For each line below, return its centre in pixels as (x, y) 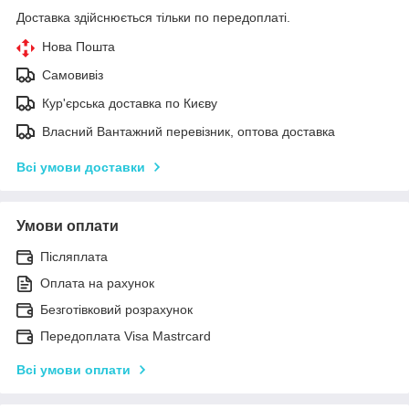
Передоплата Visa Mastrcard (126, 336)
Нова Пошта (79, 46)
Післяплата (74, 256)
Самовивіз (73, 74)
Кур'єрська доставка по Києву (130, 103)
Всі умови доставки (81, 167)
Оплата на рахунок (97, 283)
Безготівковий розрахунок (116, 309)
